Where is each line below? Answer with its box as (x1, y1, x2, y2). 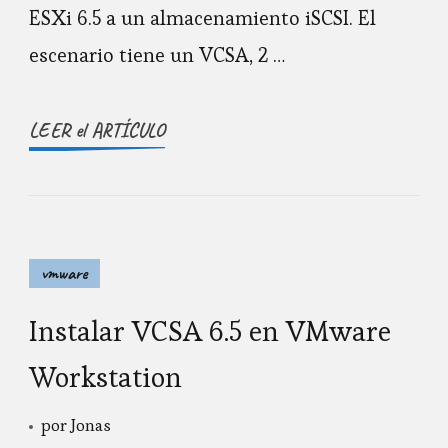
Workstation (29, 359, 182, 396)
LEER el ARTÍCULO (29, 118, 165, 144)
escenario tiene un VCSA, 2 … (29, 42, 285, 69)
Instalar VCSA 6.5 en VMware (29, 313, 391, 350)
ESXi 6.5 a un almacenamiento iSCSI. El (29, 5, 376, 32)
